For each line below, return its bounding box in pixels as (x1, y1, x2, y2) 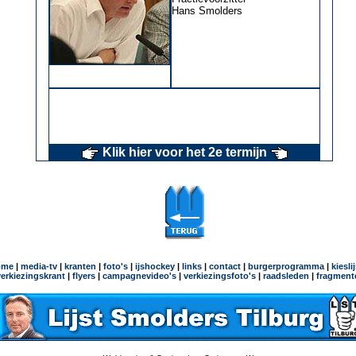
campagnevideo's (103, 271, 176, 281)
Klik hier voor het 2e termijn (99, 145, 270, 159)
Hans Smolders (172, 5, 242, 17)
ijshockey (134, 261, 175, 272)
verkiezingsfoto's (184, 271, 256, 281)
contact (208, 261, 241, 272)
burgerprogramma (245, 261, 324, 272)
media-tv (20, 261, 57, 272)
